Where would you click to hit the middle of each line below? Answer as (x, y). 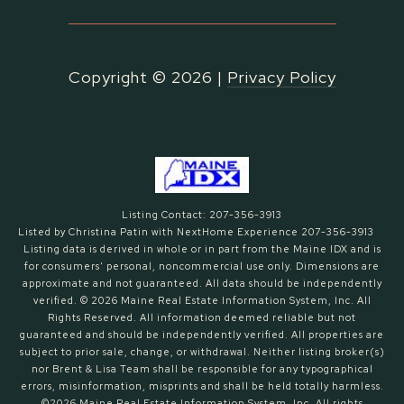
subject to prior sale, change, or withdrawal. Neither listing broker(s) (202, 352)
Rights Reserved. (94, 318)
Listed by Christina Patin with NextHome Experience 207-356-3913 (196, 232)
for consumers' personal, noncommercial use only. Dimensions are (202, 266)
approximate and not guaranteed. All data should (154, 284)
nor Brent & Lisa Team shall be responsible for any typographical (202, 369)
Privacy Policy (281, 78)
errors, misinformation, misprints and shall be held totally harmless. (202, 386)
